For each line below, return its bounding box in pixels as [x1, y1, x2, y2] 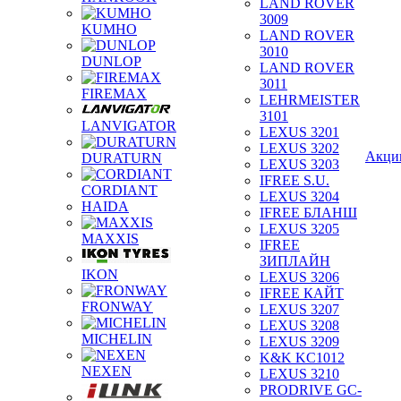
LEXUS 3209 [260, 334, 339, 349]
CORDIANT [81, 183, 158, 198]
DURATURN [81, 150, 162, 166]
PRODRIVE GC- [260, 382, 362, 397]
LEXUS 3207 [260, 302, 339, 317]
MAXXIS [81, 231, 139, 246]
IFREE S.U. [260, 173, 329, 188]
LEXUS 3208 [260, 318, 339, 333]
